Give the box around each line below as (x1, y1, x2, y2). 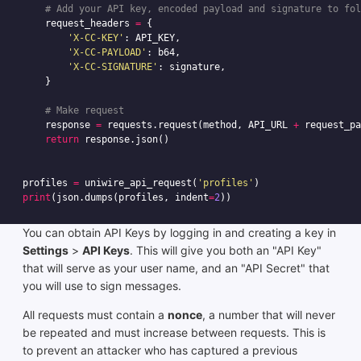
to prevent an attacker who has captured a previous (23, 343, 297, 358)
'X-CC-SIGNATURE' (68, 61, 158, 73)
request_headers (45, 18, 130, 30)
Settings (23, 243, 68, 258)
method (203, 119, 237, 131)
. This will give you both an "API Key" (130, 243, 322, 258)
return (45, 134, 79, 146)
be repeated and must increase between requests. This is (23, 326, 326, 340)
